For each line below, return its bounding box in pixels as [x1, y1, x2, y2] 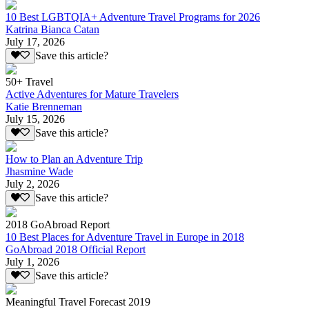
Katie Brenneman [6, 100, 82, 112]
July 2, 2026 [6, 178, 59, 190]
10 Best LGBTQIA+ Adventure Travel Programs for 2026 [6, 10, 260, 23]
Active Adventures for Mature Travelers [6, 88, 179, 100]
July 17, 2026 [6, 35, 65, 48]
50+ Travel [6, 75, 53, 88]
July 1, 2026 [6, 255, 59, 268]
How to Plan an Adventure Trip [6, 153, 143, 166]
